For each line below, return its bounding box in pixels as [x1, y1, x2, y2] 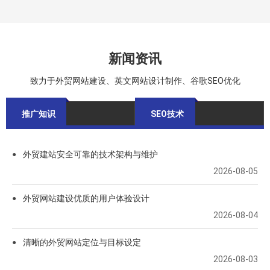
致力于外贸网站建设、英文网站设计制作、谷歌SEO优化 [30, 76, 240, 86]
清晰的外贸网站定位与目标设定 [23, 237, 141, 248]
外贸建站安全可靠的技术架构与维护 [23, 149, 158, 160]
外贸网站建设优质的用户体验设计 [23, 193, 149, 204]
